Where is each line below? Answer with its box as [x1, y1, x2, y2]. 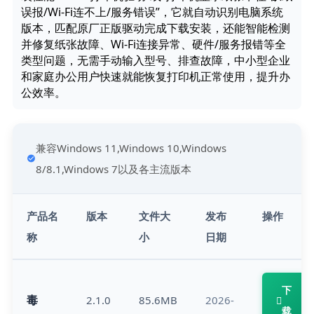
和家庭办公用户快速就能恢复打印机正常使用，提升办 [20, 69, 290, 85]
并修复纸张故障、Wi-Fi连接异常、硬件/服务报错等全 [20, 36, 286, 53]
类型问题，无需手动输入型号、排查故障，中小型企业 [20, 53, 290, 69]
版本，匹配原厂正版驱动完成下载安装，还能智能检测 [20, 20, 290, 36]
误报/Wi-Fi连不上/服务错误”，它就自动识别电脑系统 [20, 4, 283, 20]
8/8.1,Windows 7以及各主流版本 [35, 162, 191, 177]
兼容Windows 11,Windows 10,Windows [35, 141, 226, 156]
